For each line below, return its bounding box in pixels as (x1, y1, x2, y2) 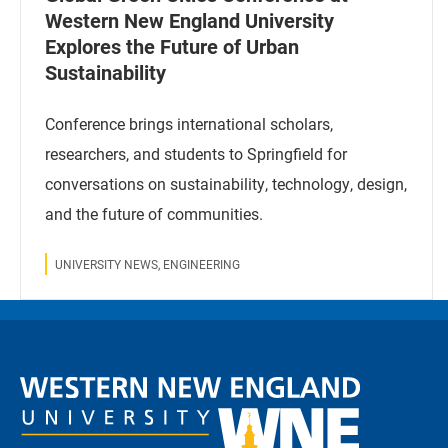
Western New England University (45, 6, 334, 33)
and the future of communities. (45, 202, 263, 224)
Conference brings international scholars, (45, 112, 333, 134)
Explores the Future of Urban (45, 32, 299, 59)
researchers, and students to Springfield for (45, 142, 347, 164)
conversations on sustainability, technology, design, (45, 172, 407, 194)
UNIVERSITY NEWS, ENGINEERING (55, 255, 240, 272)
